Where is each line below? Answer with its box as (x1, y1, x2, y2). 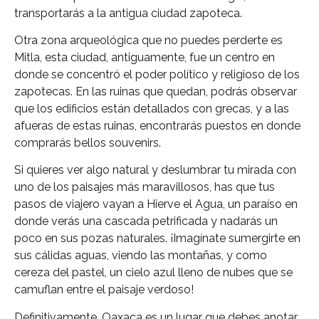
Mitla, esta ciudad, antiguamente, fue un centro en (14, 50, 275, 64)
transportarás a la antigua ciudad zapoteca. (14, 6, 242, 20)
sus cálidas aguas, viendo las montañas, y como (14, 249, 267, 263)
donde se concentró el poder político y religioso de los (14, 67, 300, 81)
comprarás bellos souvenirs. (14, 135, 161, 150)
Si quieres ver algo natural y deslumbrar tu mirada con (14, 163, 296, 177)
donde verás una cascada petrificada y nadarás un (14, 214, 278, 229)
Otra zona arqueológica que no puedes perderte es (14, 33, 283, 47)
